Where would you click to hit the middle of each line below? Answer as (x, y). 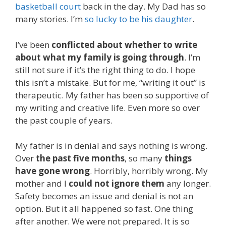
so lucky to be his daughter (138, 19)
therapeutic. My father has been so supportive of (112, 95)
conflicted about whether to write (124, 44)
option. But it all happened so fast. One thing (104, 209)
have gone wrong (52, 171)
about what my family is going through (100, 57)
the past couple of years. (64, 120)
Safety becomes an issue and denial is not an (104, 196)
